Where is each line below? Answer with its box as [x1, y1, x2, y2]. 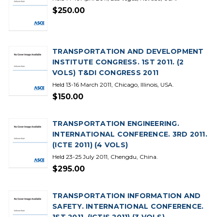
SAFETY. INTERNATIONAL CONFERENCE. [52, 202, 204, 211]
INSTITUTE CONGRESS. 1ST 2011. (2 [52, 58, 184, 66]
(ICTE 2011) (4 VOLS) [52, 140, 128, 149]
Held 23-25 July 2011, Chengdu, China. [52, 153, 158, 160]
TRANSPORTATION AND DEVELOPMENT [52, 47, 204, 56]
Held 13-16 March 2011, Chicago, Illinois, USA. [52, 81, 174, 88]
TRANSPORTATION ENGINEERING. [52, 119, 179, 128]
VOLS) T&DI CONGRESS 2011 [52, 68, 158, 77]
